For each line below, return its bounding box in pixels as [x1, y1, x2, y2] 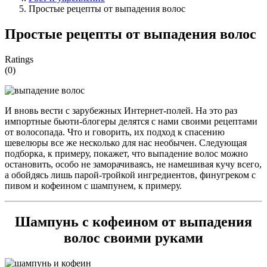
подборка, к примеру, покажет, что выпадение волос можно [5, 148, 248, 159]
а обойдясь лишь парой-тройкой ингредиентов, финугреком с [5, 169, 256, 180]
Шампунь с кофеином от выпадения [15, 213, 252, 229]
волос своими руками [64, 229, 203, 246]
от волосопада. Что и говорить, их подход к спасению [5, 126, 225, 137]
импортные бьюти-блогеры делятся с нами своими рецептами [5, 116, 257, 126]
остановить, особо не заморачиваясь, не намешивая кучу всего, [5, 159, 262, 169]
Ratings [5, 54, 33, 64]
